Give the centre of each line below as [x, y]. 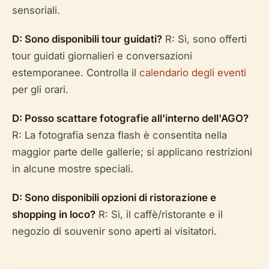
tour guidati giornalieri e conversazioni [102, 56]
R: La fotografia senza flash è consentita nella [119, 135]
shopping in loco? [54, 214]
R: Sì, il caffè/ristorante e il [159, 214]
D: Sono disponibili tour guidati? [87, 39]
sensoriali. [36, 10]
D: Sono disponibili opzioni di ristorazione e [114, 197]
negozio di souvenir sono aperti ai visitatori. [114, 231]
